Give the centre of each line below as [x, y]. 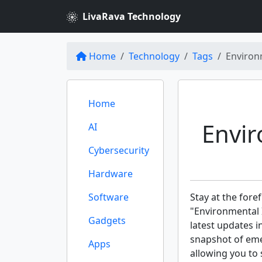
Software [108, 197]
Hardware [111, 174]
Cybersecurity [119, 150]
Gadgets [107, 220]
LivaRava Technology [132, 16]
